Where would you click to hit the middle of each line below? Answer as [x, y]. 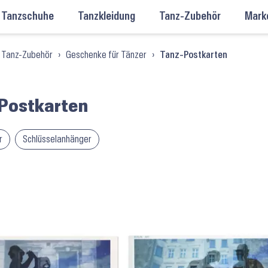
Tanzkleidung [106, 16]
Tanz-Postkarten [194, 55]
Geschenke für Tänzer [106, 55]
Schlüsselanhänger [57, 139]
